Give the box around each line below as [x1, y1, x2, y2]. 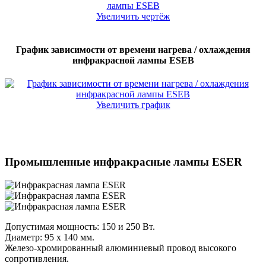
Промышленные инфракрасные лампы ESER [5, 156, 242, 169]
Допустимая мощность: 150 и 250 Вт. [5, 221, 155, 232]
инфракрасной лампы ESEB [72, 55, 194, 65]
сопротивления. [5, 254, 69, 264]
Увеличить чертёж [96, 11, 170, 22]
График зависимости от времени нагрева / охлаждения [15, 44, 251, 55]
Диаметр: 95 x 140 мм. [5, 232, 94, 243]
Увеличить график [96, 99, 170, 110]
